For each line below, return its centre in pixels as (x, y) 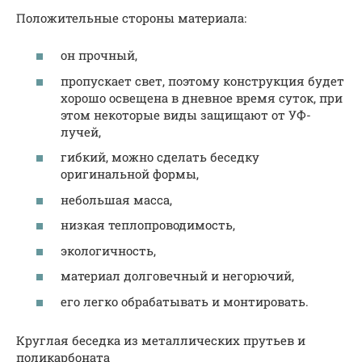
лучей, (81, 131)
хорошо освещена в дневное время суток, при (202, 97)
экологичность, (108, 250)
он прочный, (99, 55)
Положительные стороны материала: (131, 17)
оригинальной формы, (130, 174)
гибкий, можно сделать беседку (160, 157)
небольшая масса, (116, 199)
